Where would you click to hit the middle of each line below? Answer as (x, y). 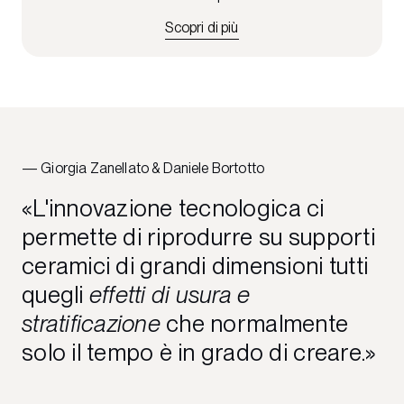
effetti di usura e (170, 294)
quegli (55, 294)
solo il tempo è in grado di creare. (194, 352)
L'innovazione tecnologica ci (179, 207)
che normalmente (254, 323)
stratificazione (91, 323)
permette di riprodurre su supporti (198, 236)
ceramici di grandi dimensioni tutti (195, 265)
